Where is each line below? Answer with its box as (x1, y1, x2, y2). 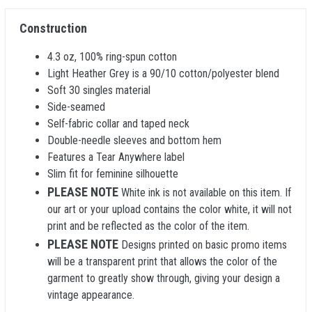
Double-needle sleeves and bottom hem (47, 134, 221, 147)
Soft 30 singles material (47, 84, 150, 97)
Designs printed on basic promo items (118, 238, 287, 251)
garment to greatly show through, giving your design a (47, 272, 280, 285)
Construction (19, 21, 87, 36)
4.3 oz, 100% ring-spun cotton (47, 50, 177, 63)
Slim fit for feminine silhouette (47, 167, 178, 180)
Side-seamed (47, 100, 105, 114)
